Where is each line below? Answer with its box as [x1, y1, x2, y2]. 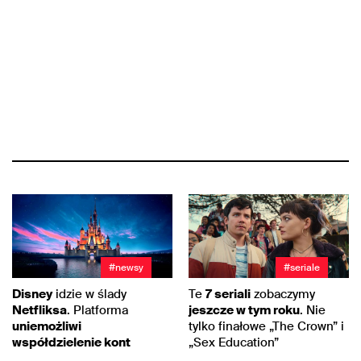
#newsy [109, 260, 143, 274]
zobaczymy [251, 285, 315, 302]
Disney [12, 285, 52, 302]
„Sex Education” [189, 334, 279, 351]
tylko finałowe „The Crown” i [189, 317, 344, 334]
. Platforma [67, 301, 128, 318]
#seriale [284, 260, 320, 274]
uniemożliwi [12, 317, 81, 334]
